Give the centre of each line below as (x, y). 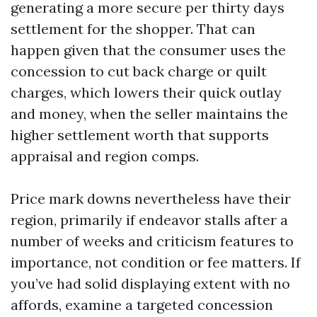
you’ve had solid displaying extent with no (150, 283)
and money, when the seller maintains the (149, 114)
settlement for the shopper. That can (133, 29)
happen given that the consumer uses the (148, 50)
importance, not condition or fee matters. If (156, 262)
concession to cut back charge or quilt (139, 71)
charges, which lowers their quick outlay (146, 92)
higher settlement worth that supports (140, 135)
